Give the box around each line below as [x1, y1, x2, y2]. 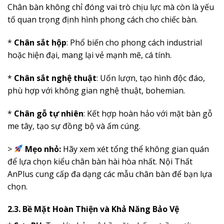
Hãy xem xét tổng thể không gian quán [61, 143, 209, 154]
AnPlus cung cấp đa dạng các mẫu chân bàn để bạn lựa [7, 168, 212, 179]
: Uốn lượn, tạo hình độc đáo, [96, 72, 205, 83]
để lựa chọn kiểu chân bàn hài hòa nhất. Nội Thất [7, 155, 192, 167]
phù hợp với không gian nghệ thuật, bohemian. [7, 84, 185, 96]
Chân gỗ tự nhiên [14, 107, 83, 119]
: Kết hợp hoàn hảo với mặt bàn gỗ [83, 107, 212, 119]
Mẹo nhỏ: [25, 143, 61, 154]
